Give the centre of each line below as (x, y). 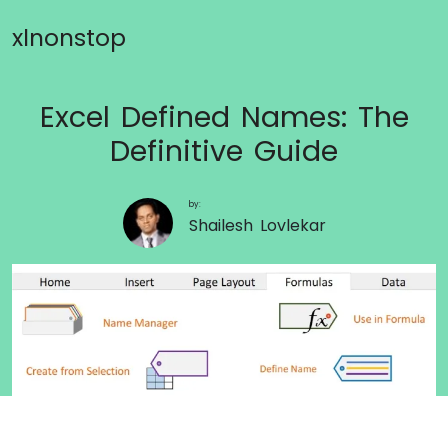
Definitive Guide (224, 151)
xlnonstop (69, 37)
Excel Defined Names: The (224, 117)
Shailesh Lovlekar (257, 226)
